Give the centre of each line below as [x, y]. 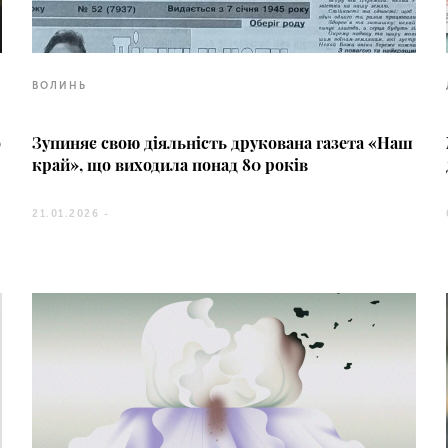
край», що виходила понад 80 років [170, 165]
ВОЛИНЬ [60, 86]
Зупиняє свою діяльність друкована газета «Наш [223, 143]
